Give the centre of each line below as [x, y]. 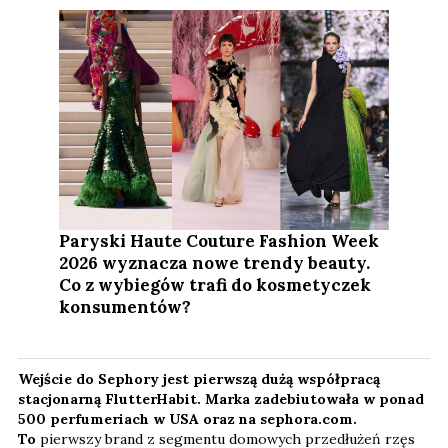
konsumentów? [125, 306]
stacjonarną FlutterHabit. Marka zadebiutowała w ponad [221, 398]
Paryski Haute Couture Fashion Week [219, 240]
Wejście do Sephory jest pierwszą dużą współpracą [199, 378]
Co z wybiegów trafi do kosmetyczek [215, 284]
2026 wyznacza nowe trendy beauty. [215, 262]
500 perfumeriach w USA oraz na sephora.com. [187, 418]
